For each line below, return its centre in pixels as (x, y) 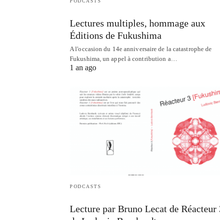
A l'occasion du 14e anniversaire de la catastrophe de (141, 49)
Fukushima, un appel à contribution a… (124, 59)
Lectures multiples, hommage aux (137, 23)
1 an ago (83, 68)
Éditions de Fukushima (116, 36)
